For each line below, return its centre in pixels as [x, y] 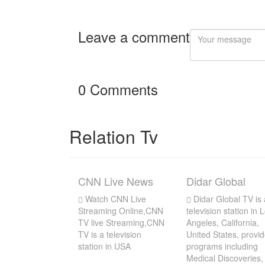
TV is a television [110, 234]
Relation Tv [114, 136]
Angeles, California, [222, 222]
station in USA [104, 246]
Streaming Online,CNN [121, 211]
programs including [222, 246]
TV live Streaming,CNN [121, 222]
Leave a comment [134, 36]
